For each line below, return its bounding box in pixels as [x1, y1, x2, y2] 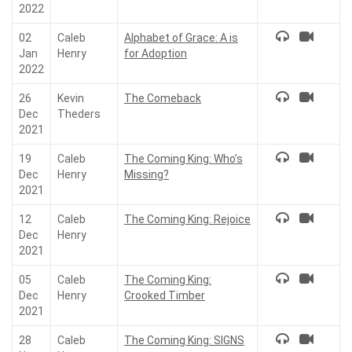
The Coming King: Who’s [124, 152, 243, 165]
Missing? [124, 168, 169, 181]
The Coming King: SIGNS [124, 334, 244, 346]
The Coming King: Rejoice [124, 213, 251, 225]
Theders [57, 108, 101, 120]
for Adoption [124, 47, 187, 60]
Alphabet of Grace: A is [124, 31, 238, 44]
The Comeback [124, 92, 201, 104]
